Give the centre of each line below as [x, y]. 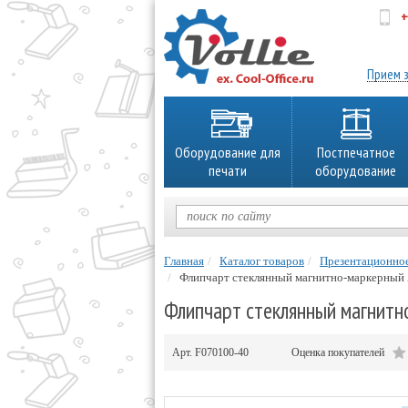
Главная [184, 261]
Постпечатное [356, 152]
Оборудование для [228, 152]
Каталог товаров [262, 261]
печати [228, 170]
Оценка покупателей [339, 352]
